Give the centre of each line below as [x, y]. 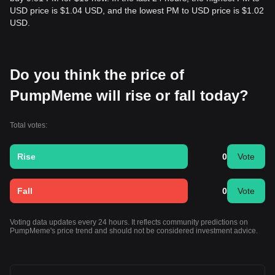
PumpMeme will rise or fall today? [129, 95]
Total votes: [29, 125]
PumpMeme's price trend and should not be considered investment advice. [134, 231]
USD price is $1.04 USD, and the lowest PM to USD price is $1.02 [137, 10]
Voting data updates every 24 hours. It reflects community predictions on [129, 222]
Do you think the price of [97, 75]
